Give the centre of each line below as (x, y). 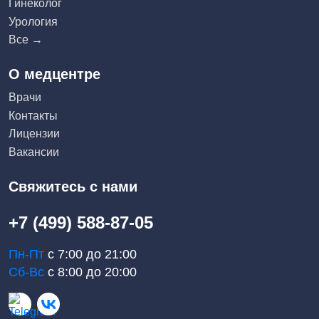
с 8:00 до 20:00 (90, 272)
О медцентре (54, 74)
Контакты (33, 115)
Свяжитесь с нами (73, 187)
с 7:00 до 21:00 (90, 254)
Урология (33, 21)
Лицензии (34, 134)
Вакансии (34, 152)
